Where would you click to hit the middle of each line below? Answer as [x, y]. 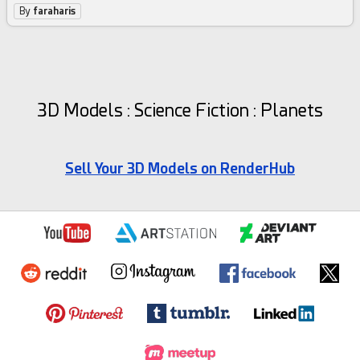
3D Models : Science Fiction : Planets [180, 111]
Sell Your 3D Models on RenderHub [180, 169]
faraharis [55, 12]
